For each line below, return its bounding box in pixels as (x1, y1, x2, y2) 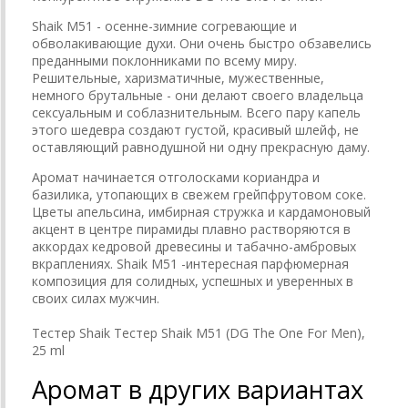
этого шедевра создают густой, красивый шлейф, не (32, 120, 359, 138)
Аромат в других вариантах (32, 372, 363, 406)
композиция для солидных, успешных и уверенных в (32, 271, 353, 290)
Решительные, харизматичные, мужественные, (32, 68, 324, 87)
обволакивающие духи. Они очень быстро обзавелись (32, 34, 372, 52)
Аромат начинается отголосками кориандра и (32, 168, 320, 186)
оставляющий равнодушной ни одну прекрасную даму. (32, 138, 370, 156)
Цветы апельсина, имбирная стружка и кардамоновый (32, 202, 371, 220)
